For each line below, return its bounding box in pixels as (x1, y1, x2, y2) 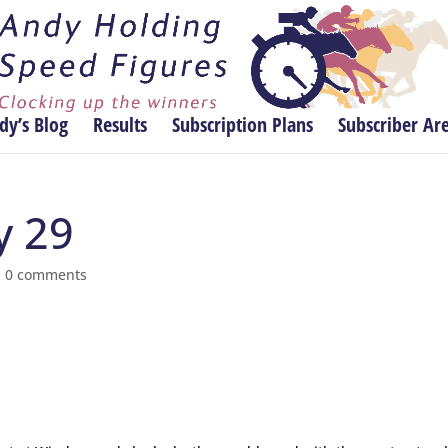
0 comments (5, 265, 88, 284)
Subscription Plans (172, 111, 313, 138)
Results (93, 111, 147, 138)
